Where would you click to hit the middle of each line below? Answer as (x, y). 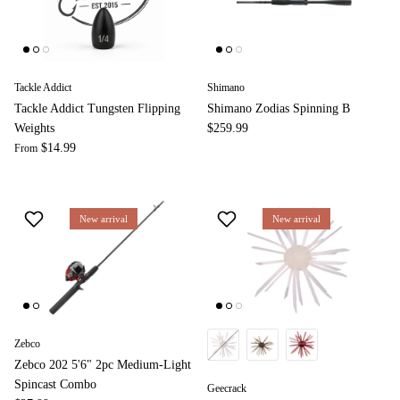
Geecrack (227, 389)
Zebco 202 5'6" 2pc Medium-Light (103, 365)
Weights (34, 129)
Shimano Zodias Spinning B (279, 109)
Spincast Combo (55, 385)
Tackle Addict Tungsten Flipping (97, 109)
